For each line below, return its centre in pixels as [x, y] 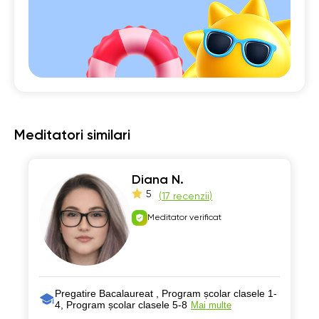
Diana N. [158, 180]
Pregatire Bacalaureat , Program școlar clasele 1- [166, 293]
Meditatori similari [72, 136]
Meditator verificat [184, 218]
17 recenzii [185, 197]
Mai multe [211, 305]
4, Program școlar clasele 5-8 [121, 305]
